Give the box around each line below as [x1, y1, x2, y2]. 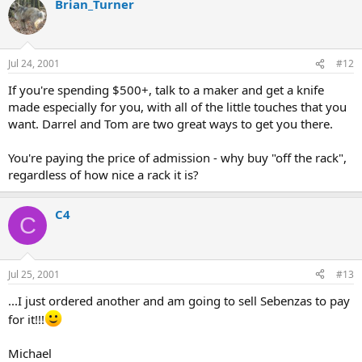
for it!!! [8, 310, 44, 327]
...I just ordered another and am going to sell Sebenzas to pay [8, 292, 350, 309]
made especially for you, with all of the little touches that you [8, 99, 347, 115]
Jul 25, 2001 [8, 267, 60, 281]
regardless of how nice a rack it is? [8, 166, 199, 183]
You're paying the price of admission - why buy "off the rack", [8, 149, 347, 166]
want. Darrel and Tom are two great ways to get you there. [8, 116, 333, 132]
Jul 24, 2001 [8, 57, 60, 70]
